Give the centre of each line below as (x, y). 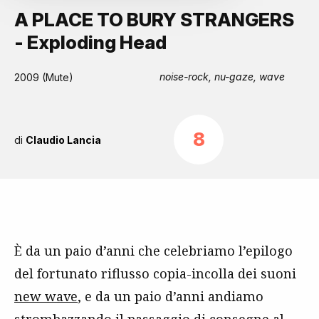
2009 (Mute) (44, 77)
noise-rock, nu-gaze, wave (222, 77)
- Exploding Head (90, 42)
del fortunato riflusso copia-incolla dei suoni (155, 273)
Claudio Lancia (63, 140)
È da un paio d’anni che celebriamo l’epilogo (153, 251)
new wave (46, 296)
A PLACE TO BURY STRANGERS (154, 20)
